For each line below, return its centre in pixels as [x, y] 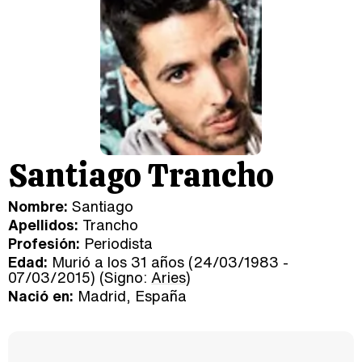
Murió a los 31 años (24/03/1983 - [168, 262]
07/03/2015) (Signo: [80, 277]
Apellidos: [43, 225]
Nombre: [38, 206]
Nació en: [41, 296]
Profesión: [44, 243]
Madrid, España [130, 296]
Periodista [116, 243]
